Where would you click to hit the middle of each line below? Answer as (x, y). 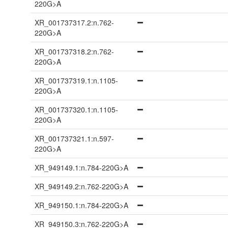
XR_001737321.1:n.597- (74, 139)
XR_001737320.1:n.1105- (76, 110)
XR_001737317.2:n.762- (74, 23)
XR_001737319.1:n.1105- (76, 81)
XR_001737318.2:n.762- (74, 52)
